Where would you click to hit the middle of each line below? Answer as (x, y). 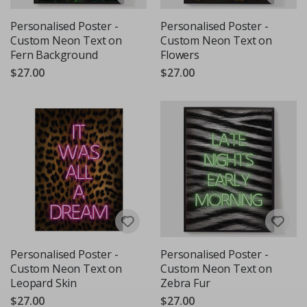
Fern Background (54, 54)
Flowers (180, 54)
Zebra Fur (185, 283)
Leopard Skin (44, 283)
